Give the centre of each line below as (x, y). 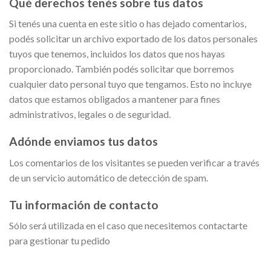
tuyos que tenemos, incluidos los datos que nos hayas (117, 54)
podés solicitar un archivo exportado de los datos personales (133, 39)
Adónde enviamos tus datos (83, 142)
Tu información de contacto (84, 204)
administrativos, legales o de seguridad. (90, 114)
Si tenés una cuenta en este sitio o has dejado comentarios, (128, 24)
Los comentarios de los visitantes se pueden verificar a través (134, 162)
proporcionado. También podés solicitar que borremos (122, 69)
